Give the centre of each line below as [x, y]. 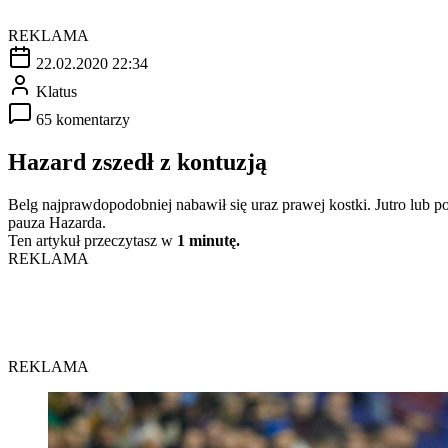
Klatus [56, 91]
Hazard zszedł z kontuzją [137, 161]
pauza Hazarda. [57, 222]
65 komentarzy [83, 119]
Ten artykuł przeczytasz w [92, 240]
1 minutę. [208, 240]
